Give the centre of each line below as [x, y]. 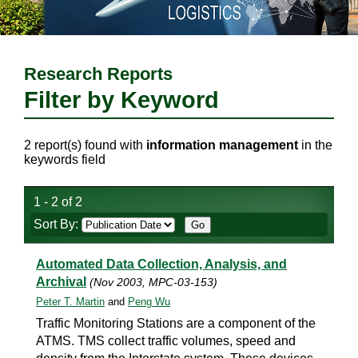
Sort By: [58, 224]
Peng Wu [149, 302]
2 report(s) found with [85, 145]
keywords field [65, 159]
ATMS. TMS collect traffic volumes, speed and [166, 341]
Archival [61, 282]
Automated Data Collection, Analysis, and [161, 264]
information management [222, 145]
